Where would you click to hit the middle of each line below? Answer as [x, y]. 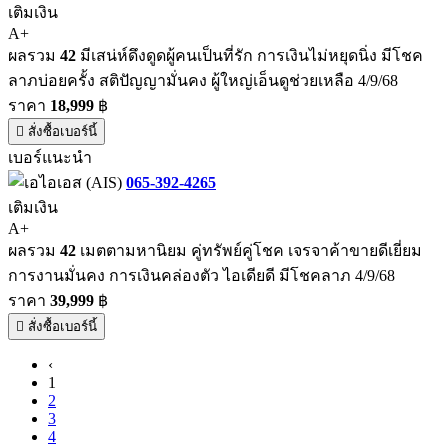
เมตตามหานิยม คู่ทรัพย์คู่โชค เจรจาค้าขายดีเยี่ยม [249, 250]
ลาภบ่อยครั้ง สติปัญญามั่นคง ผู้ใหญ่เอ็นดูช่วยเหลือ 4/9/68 [203, 80]
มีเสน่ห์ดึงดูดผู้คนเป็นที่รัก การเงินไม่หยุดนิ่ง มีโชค [249, 55]
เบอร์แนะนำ [50, 157]
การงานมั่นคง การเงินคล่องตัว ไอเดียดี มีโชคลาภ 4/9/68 [201, 275]
